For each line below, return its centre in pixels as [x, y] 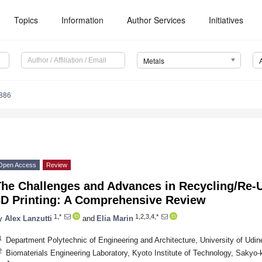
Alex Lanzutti [28, 218]
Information [83, 20]
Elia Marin [115, 218]
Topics [26, 20]
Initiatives [226, 20]
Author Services [156, 20]
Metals [154, 61]
